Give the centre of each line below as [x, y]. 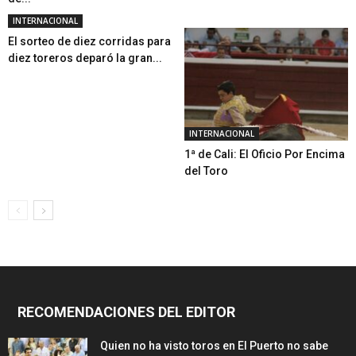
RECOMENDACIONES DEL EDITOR [126, 311]
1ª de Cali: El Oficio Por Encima [264, 154]
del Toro [206, 170]
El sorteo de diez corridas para [89, 41]
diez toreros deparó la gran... [85, 58]
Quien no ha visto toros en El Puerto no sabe [214, 345]
